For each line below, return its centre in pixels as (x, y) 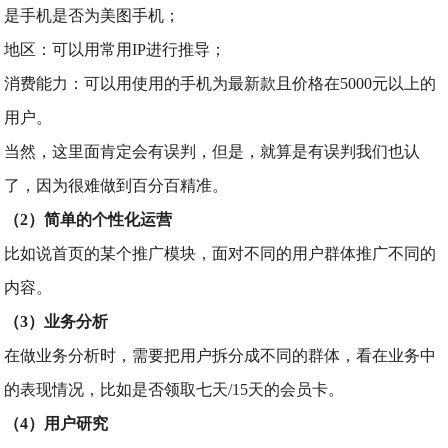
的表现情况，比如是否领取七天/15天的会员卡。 (174, 389)
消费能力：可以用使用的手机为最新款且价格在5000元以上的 (220, 83)
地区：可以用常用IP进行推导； (115, 49)
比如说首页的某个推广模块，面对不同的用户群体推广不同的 (220, 253)
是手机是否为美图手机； (92, 15)
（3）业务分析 (56, 321)
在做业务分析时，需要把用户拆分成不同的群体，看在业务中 (220, 355)
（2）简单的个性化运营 (88, 219)
